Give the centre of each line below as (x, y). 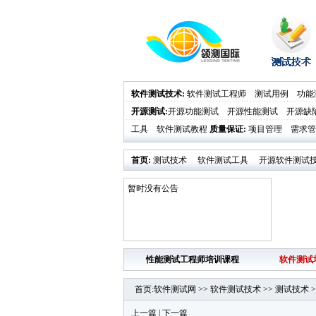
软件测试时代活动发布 (214, 180)
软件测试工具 (223, 160)
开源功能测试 (193, 111)
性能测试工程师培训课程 (193, 260)
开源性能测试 (252, 111)
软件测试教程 (182, 129)
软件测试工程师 (216, 94)
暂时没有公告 (153, 188)
